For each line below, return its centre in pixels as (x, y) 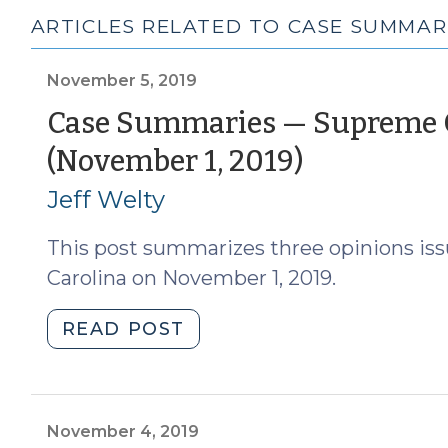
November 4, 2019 (122, 431)
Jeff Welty (105, 199)
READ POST (123, 328)
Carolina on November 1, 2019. (191, 277)
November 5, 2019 (121, 80)
